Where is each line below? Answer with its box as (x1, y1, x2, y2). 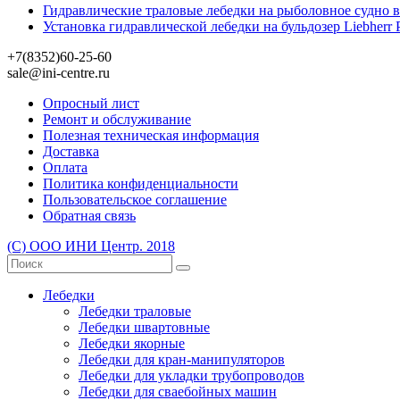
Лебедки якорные (79, 335, 185, 351)
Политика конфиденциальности (43, 175, 238, 191)
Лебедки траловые (79, 303, 191, 319)
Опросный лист (43, 95, 139, 111)
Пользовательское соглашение (43, 191, 227, 207)
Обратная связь (43, 207, 136, 223)
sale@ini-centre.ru (7, 64, 110, 80)
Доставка (43, 143, 99, 159)
